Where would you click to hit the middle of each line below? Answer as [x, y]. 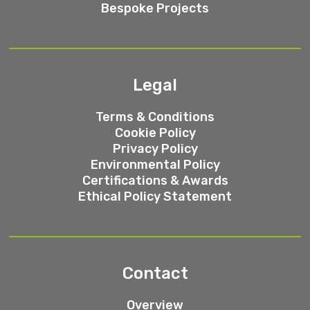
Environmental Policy [155, 165]
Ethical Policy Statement [155, 197]
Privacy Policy [155, 149]
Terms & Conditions [155, 117]
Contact [155, 274]
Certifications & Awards [155, 181]
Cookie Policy [155, 133]
